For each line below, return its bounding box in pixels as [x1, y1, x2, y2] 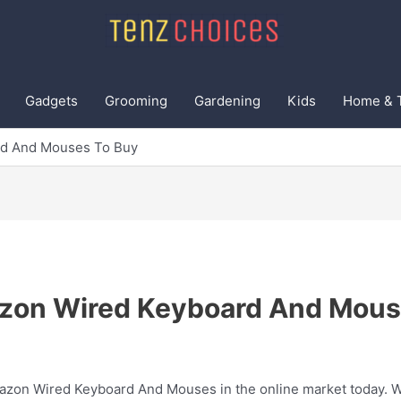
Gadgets [25, 92, 78, 109]
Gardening [194, 92, 260, 109]
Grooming [105, 92, 167, 109]
